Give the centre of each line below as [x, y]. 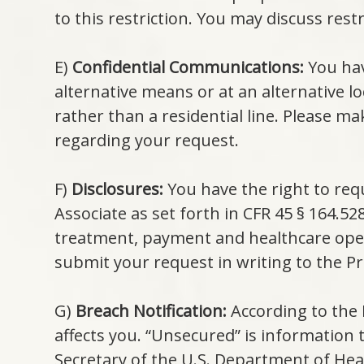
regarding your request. [147, 141]
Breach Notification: [152, 311]
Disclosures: [118, 189]
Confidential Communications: [188, 67]
